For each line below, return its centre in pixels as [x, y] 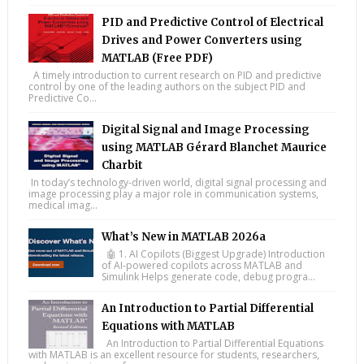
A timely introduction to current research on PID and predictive [175, 76]
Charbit [122, 166]
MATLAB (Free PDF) [157, 58]
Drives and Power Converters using [201, 41]
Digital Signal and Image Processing [205, 130]
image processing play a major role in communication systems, [173, 194]
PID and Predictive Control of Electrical [212, 23]
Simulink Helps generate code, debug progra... [208, 277]
